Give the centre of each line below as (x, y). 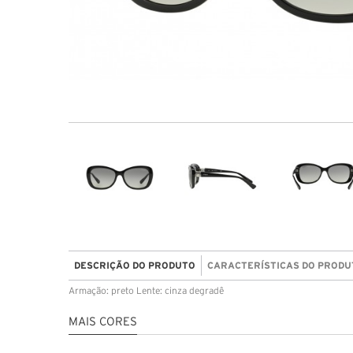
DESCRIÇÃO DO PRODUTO (135, 265)
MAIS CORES (103, 322)
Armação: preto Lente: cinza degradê (146, 291)
